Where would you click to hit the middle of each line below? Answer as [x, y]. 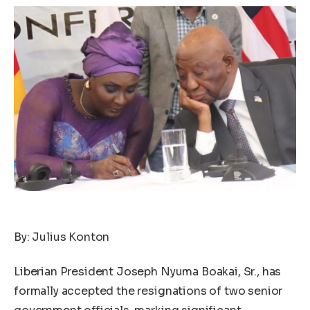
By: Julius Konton [62, 237]
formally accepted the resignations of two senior [148, 291]
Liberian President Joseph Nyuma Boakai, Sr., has [148, 271]
